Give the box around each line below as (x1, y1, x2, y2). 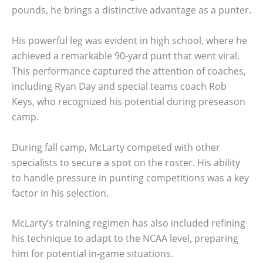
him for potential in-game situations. (12, 247, 173, 261)
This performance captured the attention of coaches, (12, 64, 246, 77)
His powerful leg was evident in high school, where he (12, 33, 247, 47)
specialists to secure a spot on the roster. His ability (12, 156, 240, 169)
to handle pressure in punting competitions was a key (12, 171, 249, 184)
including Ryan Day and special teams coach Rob (12, 79, 227, 93)
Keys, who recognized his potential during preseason (12, 95, 245, 108)
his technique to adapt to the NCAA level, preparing (12, 232, 238, 245)
